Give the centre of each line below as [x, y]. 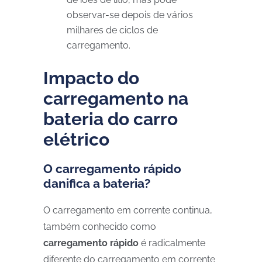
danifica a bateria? [97, 183]
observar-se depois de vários [130, 15]
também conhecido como [100, 227]
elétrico [76, 139]
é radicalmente [172, 243]
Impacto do [91, 78]
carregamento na [116, 99]
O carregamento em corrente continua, [128, 210]
